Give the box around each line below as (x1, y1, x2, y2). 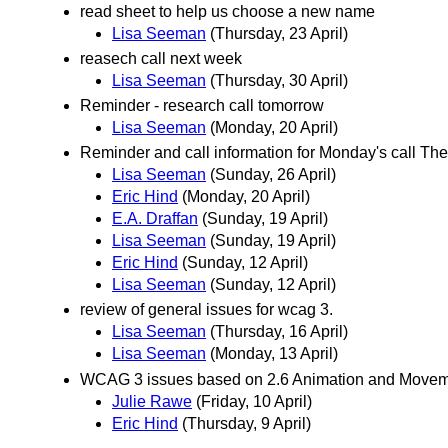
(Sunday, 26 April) (210, 166, 336, 184)
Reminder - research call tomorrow (80, 96, 324, 114)
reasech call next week (80, 49, 242, 67)
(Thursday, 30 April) (210, 71, 348, 89)
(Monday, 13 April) (210, 345, 338, 363)
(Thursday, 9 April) (182, 414, 311, 432)
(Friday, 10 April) (196, 392, 312, 410)
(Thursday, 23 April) (210, 24, 348, 42)
